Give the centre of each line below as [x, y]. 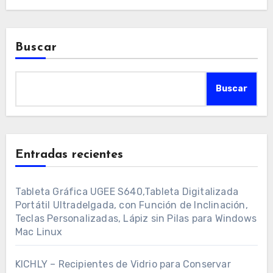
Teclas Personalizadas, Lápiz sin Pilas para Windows [136, 218]
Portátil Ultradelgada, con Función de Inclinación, [131, 205]
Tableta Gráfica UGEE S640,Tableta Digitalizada [126, 192]
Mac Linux [39, 232]
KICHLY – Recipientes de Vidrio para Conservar [123, 264]
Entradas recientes [69, 155]
